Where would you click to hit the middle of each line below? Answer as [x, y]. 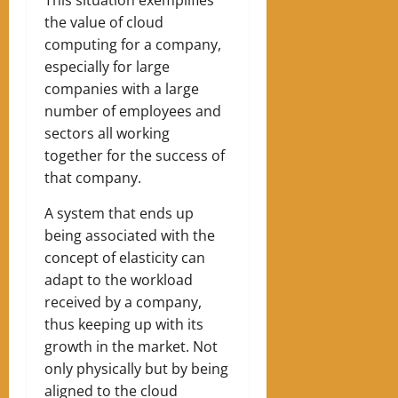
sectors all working [107, 133]
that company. [93, 177]
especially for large [107, 66]
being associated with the [130, 235]
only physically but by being [136, 368]
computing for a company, [133, 44]
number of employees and [133, 111]
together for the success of [135, 155]
